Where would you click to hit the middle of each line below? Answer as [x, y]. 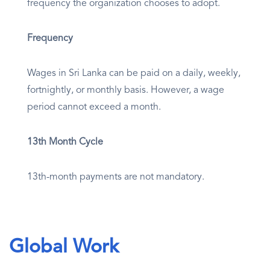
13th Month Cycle [65, 143]
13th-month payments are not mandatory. [116, 177]
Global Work [64, 248]
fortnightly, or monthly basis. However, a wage [126, 91]
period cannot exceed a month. [94, 108]
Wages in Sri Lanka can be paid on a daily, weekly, [134, 74]
